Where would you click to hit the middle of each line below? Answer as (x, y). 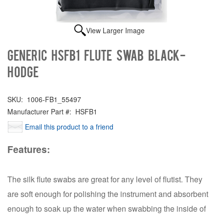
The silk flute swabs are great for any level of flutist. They (105, 179)
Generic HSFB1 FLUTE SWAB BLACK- (97, 55)
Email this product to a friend (69, 126)
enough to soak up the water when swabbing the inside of (107, 208)
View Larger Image (115, 30)
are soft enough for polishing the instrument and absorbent (108, 194)
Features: (29, 149)
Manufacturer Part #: (39, 111)
